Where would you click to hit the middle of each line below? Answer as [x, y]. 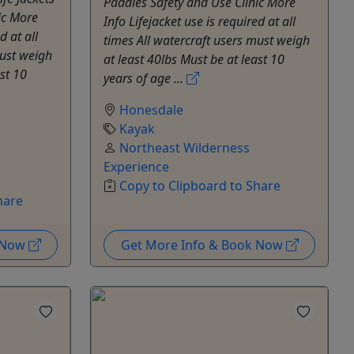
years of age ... [145, 78]
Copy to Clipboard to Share [200, 185]
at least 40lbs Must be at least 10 [194, 59]
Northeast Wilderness [185, 147]
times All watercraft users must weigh [207, 40]
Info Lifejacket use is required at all [200, 21]
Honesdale [151, 109]
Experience [136, 166]
